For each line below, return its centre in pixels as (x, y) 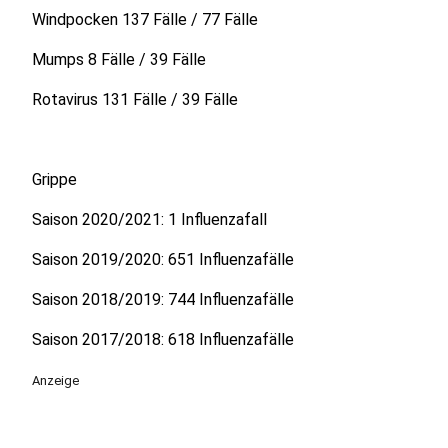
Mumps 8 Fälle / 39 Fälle (119, 59)
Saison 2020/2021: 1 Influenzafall (149, 219)
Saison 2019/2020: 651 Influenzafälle (163, 259)
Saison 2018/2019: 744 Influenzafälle (163, 299)
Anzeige (55, 380)
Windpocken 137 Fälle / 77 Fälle (145, 19)
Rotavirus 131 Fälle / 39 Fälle (135, 99)
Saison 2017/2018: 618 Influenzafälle (163, 339)
